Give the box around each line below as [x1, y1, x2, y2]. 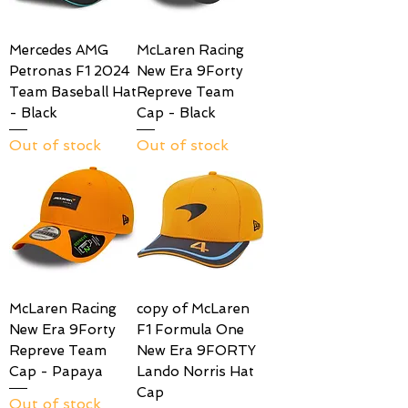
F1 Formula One [137, 321, 244, 338]
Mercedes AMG [9, 42, 108, 59]
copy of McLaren [137, 300, 250, 317]
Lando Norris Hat [137, 362, 254, 380]
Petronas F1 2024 [9, 63, 130, 80]
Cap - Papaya [9, 362, 103, 380]
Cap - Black [137, 105, 216, 122]
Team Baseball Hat [9, 84, 137, 101]
